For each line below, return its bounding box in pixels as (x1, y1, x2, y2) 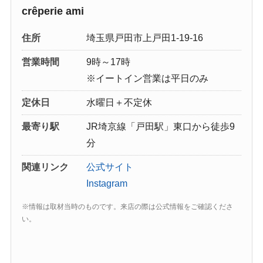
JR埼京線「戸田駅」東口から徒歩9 (86, 122, 235, 132)
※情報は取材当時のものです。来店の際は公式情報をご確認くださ (21, 203, 233, 211)
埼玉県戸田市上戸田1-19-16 (86, 33, 203, 43)
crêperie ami (21, 5, 84, 18)
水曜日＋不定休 (86, 97, 152, 108)
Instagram (86, 178, 127, 189)
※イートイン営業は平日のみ (86, 73, 208, 84)
